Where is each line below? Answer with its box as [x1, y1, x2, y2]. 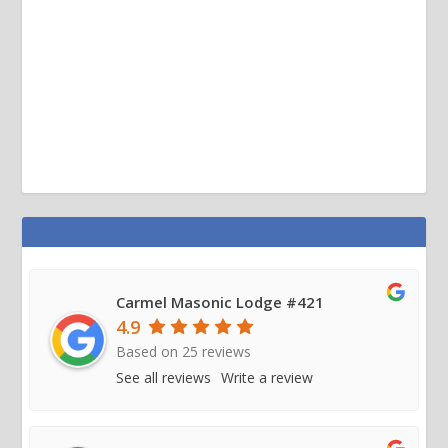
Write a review [221, 367, 314, 387]
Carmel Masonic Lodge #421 [116, 291, 325, 312]
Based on [116, 342, 183, 362]
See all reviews [116, 367, 212, 387]
